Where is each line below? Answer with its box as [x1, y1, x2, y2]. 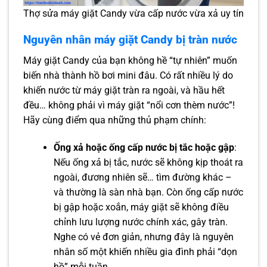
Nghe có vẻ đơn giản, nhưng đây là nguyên [53, 231, 234, 243]
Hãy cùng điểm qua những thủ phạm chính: [23, 114, 206, 126]
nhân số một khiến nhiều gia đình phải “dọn [53, 246, 237, 257]
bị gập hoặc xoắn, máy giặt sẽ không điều [53, 201, 229, 213]
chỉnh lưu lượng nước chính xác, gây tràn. [53, 216, 228, 228]
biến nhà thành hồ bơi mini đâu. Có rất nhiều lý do [23, 69, 233, 81]
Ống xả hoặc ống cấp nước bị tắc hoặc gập [53, 141, 234, 153]
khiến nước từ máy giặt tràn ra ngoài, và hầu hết [23, 84, 225, 96]
